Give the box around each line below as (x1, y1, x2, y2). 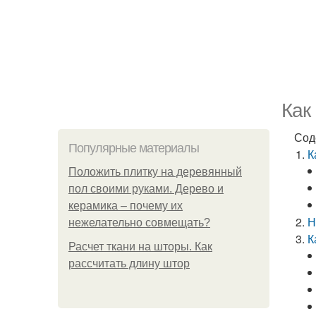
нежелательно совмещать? (68, 217, 210, 229)
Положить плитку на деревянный (68, 166, 242, 178)
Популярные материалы (68, 141, 199, 155)
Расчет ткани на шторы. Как (68, 241, 212, 253)
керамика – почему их (68, 200, 183, 212)
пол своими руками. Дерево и (68, 183, 224, 195)
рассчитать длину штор (68, 257, 190, 269)
